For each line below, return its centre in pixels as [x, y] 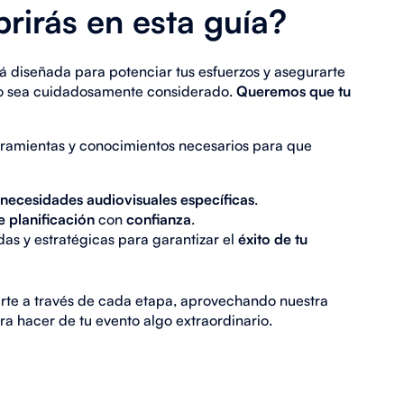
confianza [159, 219]
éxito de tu [273, 239]
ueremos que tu [299, 91]
